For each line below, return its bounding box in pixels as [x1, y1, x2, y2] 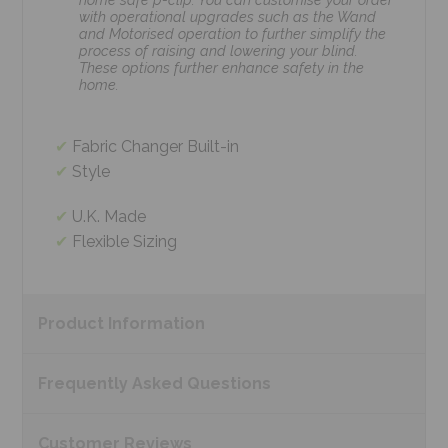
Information [108, 314, 206, 333]
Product [38, 314, 109, 333]
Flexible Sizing [72, 232, 178, 251]
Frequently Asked [38, 374, 188, 393]
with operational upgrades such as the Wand [79, 8, 377, 25]
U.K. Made [72, 207, 147, 226]
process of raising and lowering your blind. [79, 42, 359, 59]
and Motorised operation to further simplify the [79, 25, 387, 42]
